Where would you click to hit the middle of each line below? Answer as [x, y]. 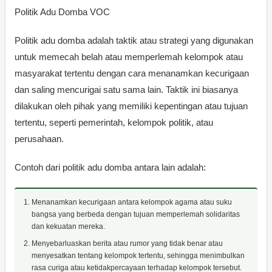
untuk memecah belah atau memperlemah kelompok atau [129, 56]
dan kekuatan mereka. [68, 226]
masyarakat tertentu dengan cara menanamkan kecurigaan [132, 73]
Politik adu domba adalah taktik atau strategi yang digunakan [134, 40]
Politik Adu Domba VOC [62, 12]
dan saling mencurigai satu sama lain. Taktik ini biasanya [126, 89]
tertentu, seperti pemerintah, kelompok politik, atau [114, 122]
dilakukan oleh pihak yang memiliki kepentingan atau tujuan [131, 106]
